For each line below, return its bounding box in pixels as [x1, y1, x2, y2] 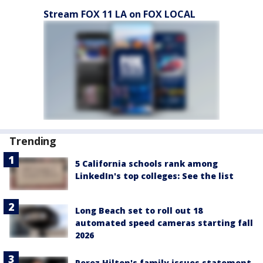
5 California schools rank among [75, 158, 218, 170]
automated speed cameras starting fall [75, 217, 253, 229]
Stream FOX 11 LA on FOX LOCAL [43, 8, 195, 21]
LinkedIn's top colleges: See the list [75, 170, 234, 182]
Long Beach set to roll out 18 [75, 205, 203, 217]
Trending [9, 134, 57, 149]
